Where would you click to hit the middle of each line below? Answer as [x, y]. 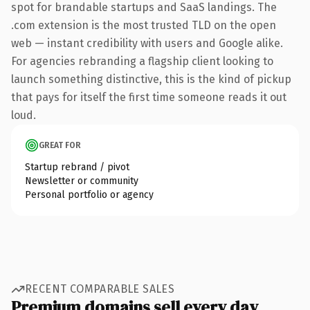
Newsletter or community [82, 181]
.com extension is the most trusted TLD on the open [144, 25]
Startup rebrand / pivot [77, 167]
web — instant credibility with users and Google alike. [147, 43]
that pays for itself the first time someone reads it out [149, 97]
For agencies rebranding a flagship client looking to [142, 61]
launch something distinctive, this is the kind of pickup [151, 79]
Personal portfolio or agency [89, 194]
